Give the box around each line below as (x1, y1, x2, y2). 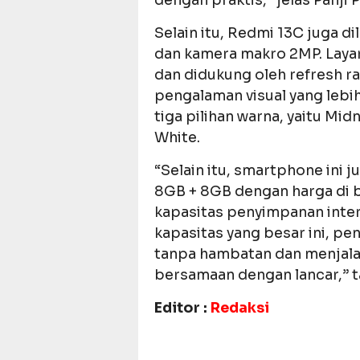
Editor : (154, 299, 211, 317)
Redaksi (211, 299, 269, 317)
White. (154, 129, 200, 147)
